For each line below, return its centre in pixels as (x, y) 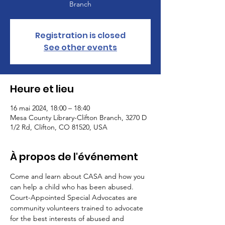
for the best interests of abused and (68, 218)
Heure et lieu (42, 89)
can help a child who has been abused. (73, 187)
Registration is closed (80, 35)
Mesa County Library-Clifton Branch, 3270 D (78, 118)
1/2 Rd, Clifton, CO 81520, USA (59, 127)
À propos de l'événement (74, 157)
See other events (80, 47)
